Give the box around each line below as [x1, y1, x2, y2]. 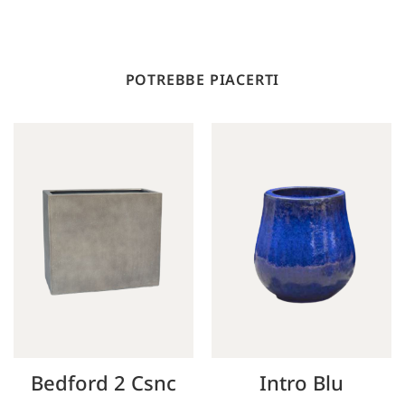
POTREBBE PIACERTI [125, 70, 280, 90]
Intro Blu [259, 368, 344, 396]
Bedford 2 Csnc [31, 368, 176, 396]
